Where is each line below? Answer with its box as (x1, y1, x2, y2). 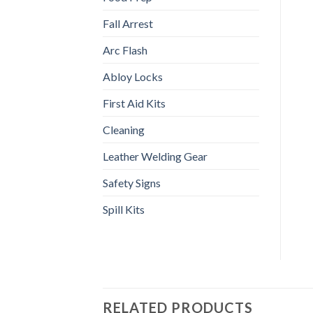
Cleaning (103, 122, 145, 136)
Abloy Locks (103, 69, 163, 83)
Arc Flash (103, 43, 147, 57)
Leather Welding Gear (103, 149, 208, 163)
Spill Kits (103, 202, 145, 216)
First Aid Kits (103, 96, 166, 110)
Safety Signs (103, 175, 161, 189)
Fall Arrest (103, 16, 153, 30)
